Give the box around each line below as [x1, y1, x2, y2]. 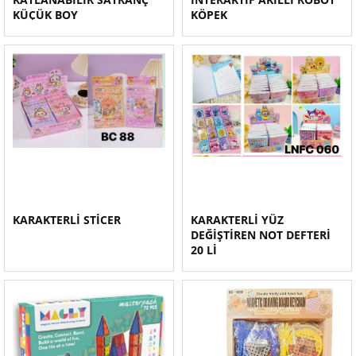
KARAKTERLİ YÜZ [191, 212, 284, 227]
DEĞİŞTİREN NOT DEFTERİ [191, 227, 331, 242]
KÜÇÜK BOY [13, 7, 78, 22]
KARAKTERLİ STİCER [13, 212, 121, 227]
